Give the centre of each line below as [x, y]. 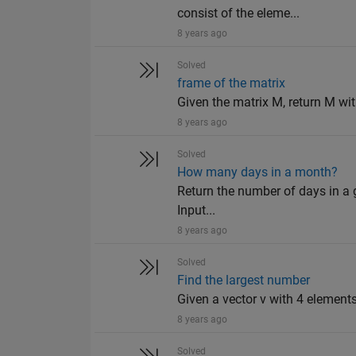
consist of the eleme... [239, 14]
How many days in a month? [258, 172]
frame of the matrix [232, 83]
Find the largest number [244, 281]
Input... [197, 211]
